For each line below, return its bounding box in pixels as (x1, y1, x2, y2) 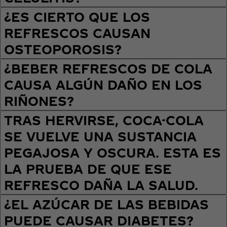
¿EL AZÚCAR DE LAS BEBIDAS (4, 197, 209, 212)
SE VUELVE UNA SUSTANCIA (4, 129, 197, 144)
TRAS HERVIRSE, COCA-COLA (4, 113, 204, 128)
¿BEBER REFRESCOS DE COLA (4, 61, 212, 76)
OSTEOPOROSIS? (4, 42, 122, 57)
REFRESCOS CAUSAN (4, 26, 150, 41)
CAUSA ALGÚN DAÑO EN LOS (4, 78, 202, 92)
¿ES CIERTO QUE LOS (4, 10, 150, 24)
